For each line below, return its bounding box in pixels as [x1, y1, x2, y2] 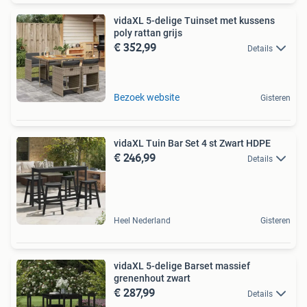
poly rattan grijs [114, 27, 182, 38]
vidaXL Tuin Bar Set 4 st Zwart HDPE [114, 137, 271, 149]
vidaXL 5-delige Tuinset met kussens [114, 14, 275, 26]
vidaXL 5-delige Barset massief [114, 260, 250, 271]
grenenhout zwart [114, 272, 191, 284]
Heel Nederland [114, 215, 171, 225]
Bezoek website [114, 91, 180, 103]
